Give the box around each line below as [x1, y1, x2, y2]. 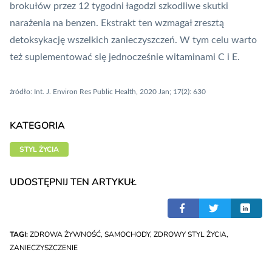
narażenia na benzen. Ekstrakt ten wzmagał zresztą [10, 18, 224, 29]
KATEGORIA [10, 119, 65, 133]
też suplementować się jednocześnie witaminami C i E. [10, 52, 240, 63]
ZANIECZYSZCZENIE [10, 243, 78, 253]
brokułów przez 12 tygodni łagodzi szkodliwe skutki [10, 1, 228, 12]
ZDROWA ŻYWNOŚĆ [30, 229, 101, 240]
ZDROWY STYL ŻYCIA [154, 229, 226, 240]
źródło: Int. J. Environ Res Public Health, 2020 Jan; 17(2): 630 [10, 88, 206, 96]
